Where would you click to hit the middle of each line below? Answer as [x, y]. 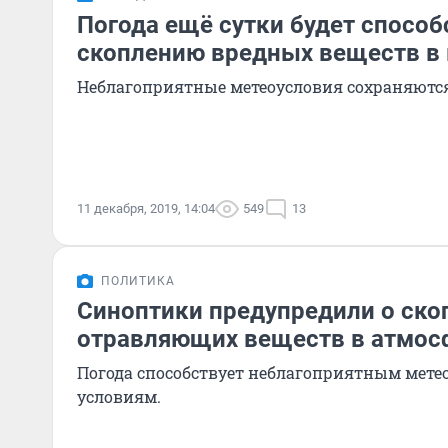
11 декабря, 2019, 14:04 [146, 208]
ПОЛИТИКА [138, 281]
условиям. [119, 396]
